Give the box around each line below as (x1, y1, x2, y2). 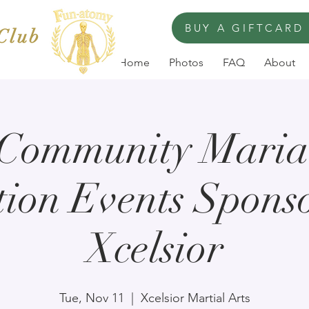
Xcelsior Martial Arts (140, 290, 250, 306)
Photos (169, 56, 203, 70)
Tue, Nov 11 (59, 290, 124, 306)
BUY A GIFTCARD (184, 21, 304, 34)
